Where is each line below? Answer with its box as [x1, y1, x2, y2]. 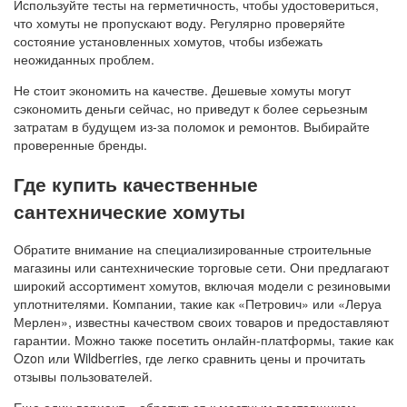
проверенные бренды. [14, 135, 147, 154]
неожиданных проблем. [14, 50, 154, 69]
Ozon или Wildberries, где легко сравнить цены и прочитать [14, 349, 365, 368]
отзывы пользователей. [14, 367, 153, 386]
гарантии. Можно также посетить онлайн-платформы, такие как [14, 331, 393, 350]
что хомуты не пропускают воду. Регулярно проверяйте [14, 14, 345, 33]
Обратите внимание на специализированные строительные [14, 240, 372, 259]
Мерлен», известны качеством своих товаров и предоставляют [14, 313, 389, 332]
